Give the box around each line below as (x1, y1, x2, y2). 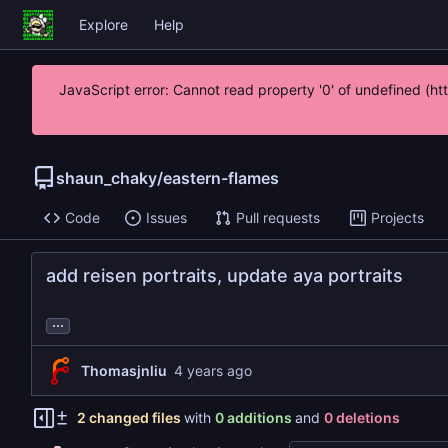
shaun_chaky (56, 167, 157, 188)
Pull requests (235, 209, 320, 227)
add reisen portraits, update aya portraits (46, 265, 403, 287)
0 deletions (323, 409, 400, 427)
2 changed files (76, 409, 181, 427)
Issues (145, 209, 187, 227)
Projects (370, 209, 424, 227)
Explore (79, 16, 128, 33)
